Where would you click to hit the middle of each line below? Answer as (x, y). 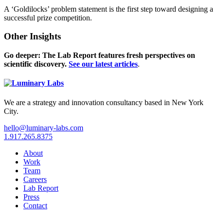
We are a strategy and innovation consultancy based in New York (104, 102)
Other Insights (32, 36)
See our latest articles (103, 64)
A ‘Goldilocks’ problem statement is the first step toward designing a (109, 9)
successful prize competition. (48, 18)
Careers (35, 179)
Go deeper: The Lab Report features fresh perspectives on (100, 55)
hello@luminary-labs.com (44, 127)
